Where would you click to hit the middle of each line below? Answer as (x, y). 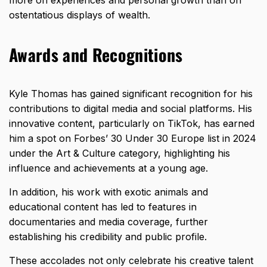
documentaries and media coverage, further (108, 221)
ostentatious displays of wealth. (80, 15)
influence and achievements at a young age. (110, 168)
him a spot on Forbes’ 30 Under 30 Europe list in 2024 (133, 138)
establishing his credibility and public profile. (109, 236)
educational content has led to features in (103, 207)
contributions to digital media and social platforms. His (131, 108)
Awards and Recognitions (96, 54)
